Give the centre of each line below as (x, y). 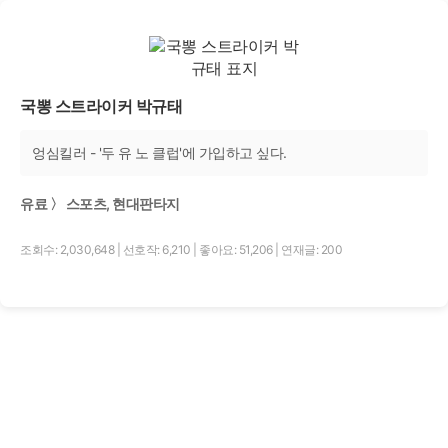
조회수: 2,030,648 (68, 249)
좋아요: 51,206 (237, 249)
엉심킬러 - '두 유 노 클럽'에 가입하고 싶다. (159, 152)
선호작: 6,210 (157, 249)
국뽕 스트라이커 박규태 (101, 106)
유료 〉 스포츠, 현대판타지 (100, 203)
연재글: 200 (311, 249)
